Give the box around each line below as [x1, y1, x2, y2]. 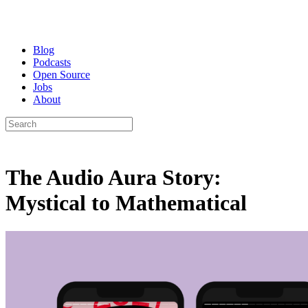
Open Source [33, 69, 90, 80]
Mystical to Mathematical [5, 190, 247, 216]
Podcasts [33, 56, 71, 68]
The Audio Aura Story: [5, 165, 221, 190]
